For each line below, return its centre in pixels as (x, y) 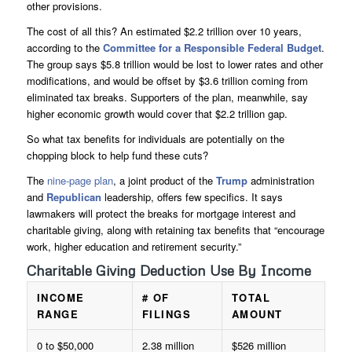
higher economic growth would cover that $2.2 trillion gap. (157, 114)
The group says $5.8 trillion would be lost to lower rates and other (174, 64)
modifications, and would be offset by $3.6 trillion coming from (167, 81)
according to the (63, 48)
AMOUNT (257, 314)
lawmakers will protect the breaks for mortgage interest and (161, 214)
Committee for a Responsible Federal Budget (210, 48)
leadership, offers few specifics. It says (192, 197)
